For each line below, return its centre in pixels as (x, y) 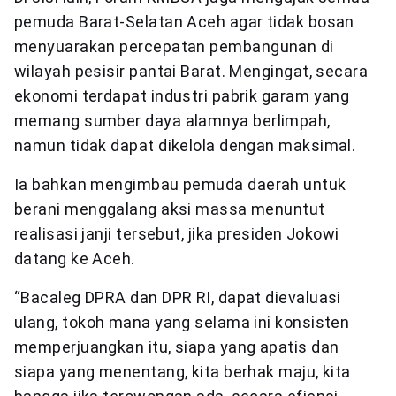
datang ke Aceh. (75, 259)
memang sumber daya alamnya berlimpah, (172, 121)
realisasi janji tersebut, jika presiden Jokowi (177, 234)
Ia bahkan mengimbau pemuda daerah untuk (180, 185)
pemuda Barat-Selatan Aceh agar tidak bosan (184, 22)
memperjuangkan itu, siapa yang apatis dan (177, 347)
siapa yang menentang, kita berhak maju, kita (183, 372)
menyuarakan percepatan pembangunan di (174, 47)
